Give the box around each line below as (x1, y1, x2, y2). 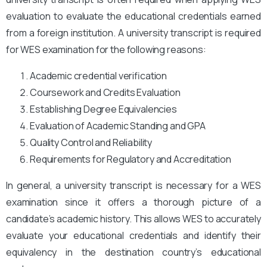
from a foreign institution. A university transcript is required (6, 26, 261, 39)
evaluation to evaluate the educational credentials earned (6, 9, 261, 23)
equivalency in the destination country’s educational (6, 245, 261, 259)
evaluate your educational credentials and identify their (6, 228, 261, 242)
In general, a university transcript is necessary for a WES (6, 178, 261, 192)
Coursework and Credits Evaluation (30, 85, 181, 99)
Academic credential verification (30, 69, 167, 82)
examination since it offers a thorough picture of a (6, 195, 261, 209)
